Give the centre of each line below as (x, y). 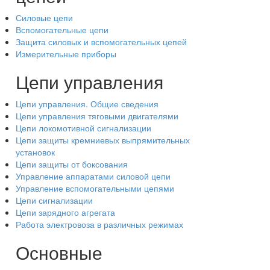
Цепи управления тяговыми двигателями (97, 116)
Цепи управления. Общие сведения (87, 104)
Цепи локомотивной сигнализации (83, 128)
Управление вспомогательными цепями (95, 188)
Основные (59, 252)
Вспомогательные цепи (62, 30)
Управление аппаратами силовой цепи (93, 176)
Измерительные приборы (66, 54)
